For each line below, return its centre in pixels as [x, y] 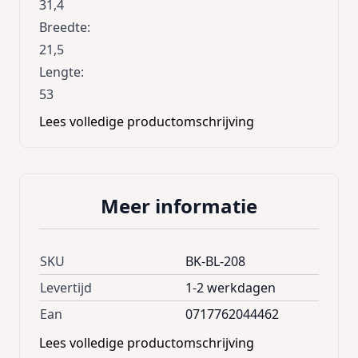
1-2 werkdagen [231, 287]
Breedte [63, 27]
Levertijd [66, 287]
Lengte [60, 72]
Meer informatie [179, 205]
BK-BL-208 [215, 261]
